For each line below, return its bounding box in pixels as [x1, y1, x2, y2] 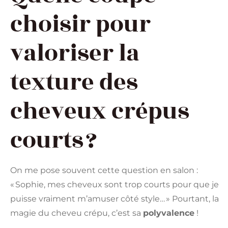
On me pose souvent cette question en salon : [10, 165, 198, 175]
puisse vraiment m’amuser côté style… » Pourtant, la [10, 193, 219, 204]
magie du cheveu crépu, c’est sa [10, 208, 143, 218]
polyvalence [143, 208, 194, 218]
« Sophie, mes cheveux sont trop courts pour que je [10, 179, 219, 189]
